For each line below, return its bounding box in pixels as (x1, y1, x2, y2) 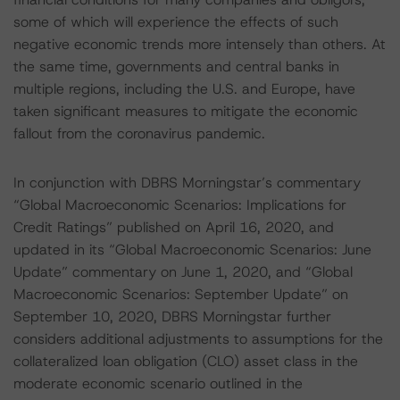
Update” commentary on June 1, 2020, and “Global (13, 262, 353, 281)
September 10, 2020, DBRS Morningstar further (13, 307, 331, 326)
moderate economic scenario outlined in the (13, 374, 303, 393)
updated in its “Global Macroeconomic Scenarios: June (13, 240, 371, 259)
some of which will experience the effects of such (13, 12, 338, 31)
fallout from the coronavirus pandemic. (13, 124, 265, 143)
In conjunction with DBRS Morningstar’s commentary (13, 173, 361, 192)
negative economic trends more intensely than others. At (13, 35, 386, 54)
